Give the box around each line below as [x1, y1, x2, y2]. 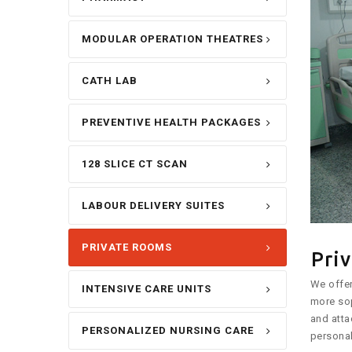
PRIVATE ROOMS [82, 241, 172, 254]
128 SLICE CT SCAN [82, 158, 188, 170]
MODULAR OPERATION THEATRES [82, 33, 263, 46]
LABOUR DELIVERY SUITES [82, 200, 225, 212]
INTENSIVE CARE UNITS [82, 283, 211, 295]
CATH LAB [82, 75, 137, 87]
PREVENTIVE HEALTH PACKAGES [82, 116, 261, 129]
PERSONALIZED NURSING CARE [82, 324, 254, 337]
